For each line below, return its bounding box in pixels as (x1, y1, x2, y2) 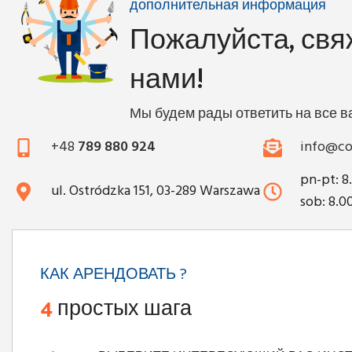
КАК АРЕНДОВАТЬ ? (40, 262, 187, 288)
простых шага (53, 286, 192, 325)
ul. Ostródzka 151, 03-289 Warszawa (51, 180, 260, 203)
